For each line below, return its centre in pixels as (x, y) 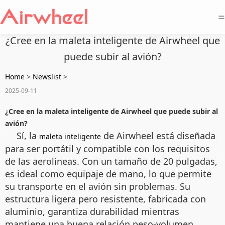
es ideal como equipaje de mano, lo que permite (108, 174)
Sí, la (28, 136)
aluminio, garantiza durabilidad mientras (92, 211)
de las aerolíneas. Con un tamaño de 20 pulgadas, (111, 161)
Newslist (47, 77)
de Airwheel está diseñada (158, 136)
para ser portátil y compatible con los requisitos (107, 149)
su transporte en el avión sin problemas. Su (98, 186)
